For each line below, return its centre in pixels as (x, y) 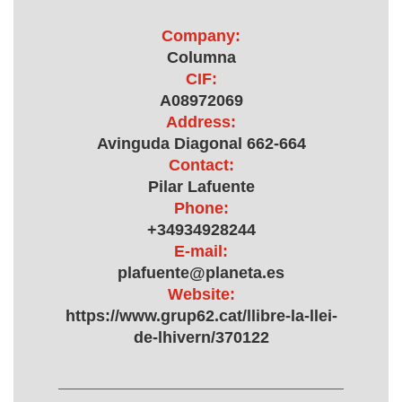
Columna (201, 57)
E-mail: (201, 251)
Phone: (201, 208)
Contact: (201, 165)
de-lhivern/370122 (201, 337)
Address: (201, 122)
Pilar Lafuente (201, 187)
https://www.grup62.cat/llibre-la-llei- (201, 316)
